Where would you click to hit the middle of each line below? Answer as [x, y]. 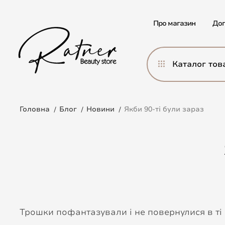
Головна [35, 109]
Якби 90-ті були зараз [164, 109]
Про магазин [175, 23]
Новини [100, 109]
